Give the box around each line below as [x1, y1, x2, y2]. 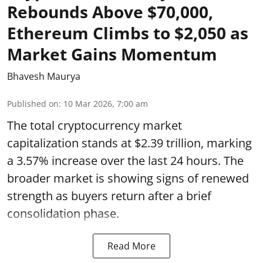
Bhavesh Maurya [7, 70, 80, 83]
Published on [7, 98, 59, 109]
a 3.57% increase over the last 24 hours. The [7, 153, 244, 168]
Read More [107, 240, 156, 252]
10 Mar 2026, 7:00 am [63, 98, 148, 109]
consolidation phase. [7, 205, 122, 221]
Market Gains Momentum [7, 43, 217, 65]
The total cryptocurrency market [7, 117, 182, 133]
